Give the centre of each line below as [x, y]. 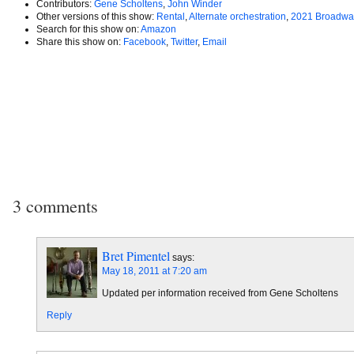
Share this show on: [80, 41]
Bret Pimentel [136, 255]
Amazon [158, 29]
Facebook [145, 41]
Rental [171, 16]
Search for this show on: [88, 29]
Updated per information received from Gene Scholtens [220, 293]
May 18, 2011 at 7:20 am [154, 271]
